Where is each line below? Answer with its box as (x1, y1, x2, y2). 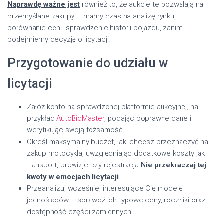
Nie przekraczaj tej (141, 160, 206, 169)
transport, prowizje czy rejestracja (27, 160, 141, 169)
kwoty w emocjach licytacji (27, 172, 119, 181)
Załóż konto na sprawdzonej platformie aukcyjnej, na (27, 102, 198, 111)
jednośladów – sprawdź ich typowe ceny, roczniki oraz (27, 195, 206, 204)
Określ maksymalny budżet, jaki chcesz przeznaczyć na (27, 137, 208, 146)
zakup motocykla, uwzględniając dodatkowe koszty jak (27, 148, 205, 158)
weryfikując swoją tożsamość (27, 125, 123, 134)
